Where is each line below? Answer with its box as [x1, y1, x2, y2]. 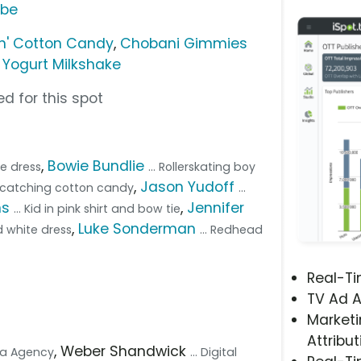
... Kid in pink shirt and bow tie [14, 200, 181, 217]
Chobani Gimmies [120, 33, 248, 53]
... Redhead [200, 221, 263, 238]
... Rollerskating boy [148, 158, 256, 175]
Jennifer [187, 197, 245, 218]
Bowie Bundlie [48, 156, 145, 176]
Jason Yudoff [140, 176, 235, 197]
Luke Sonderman [78, 218, 197, 239]
